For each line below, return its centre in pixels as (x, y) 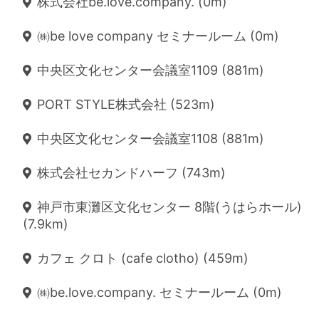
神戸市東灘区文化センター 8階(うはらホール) (169, 207)
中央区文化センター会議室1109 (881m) (151, 70)
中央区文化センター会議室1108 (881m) (151, 138)
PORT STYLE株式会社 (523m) (126, 104)
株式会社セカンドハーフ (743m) (131, 173)
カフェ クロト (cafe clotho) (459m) (143, 258)
